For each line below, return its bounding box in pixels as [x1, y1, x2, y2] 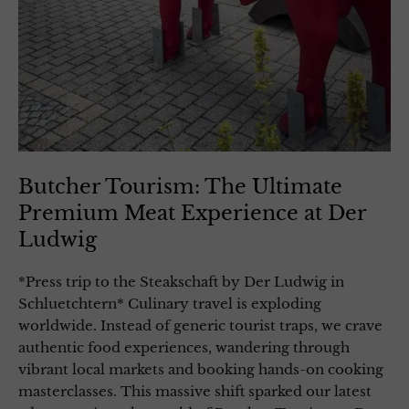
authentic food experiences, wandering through [18, 338, 350, 356]
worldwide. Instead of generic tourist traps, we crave [18, 316, 383, 334]
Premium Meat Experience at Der [18, 200, 366, 225]
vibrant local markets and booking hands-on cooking [18, 360, 383, 378]
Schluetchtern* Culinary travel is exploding [18, 294, 321, 312]
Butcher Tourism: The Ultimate [18, 173, 342, 199]
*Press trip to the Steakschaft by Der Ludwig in [18, 272, 344, 290]
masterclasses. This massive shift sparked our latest [18, 382, 372, 400]
